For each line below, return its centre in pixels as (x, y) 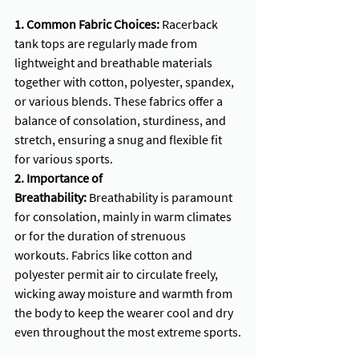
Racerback (190, 24)
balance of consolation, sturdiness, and (121, 121)
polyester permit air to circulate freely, (117, 274)
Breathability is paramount (161, 198)
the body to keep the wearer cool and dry (125, 313)
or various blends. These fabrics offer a (120, 101)
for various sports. (64, 159)
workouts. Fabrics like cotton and (105, 255)
